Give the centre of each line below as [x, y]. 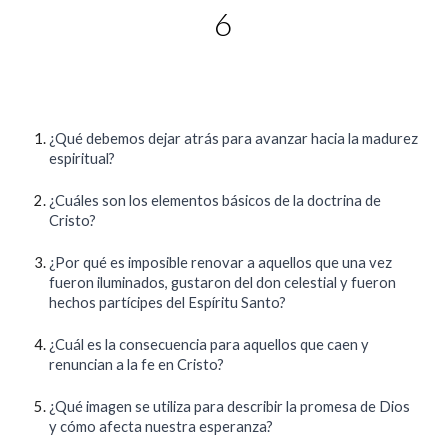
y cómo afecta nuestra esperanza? [161, 426]
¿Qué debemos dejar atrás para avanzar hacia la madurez [234, 138]
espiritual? [82, 158]
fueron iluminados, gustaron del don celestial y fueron [223, 282]
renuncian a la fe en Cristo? [137, 364]
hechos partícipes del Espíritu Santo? [168, 302]
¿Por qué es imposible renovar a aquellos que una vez [221, 262]
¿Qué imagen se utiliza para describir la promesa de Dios [230, 406]
